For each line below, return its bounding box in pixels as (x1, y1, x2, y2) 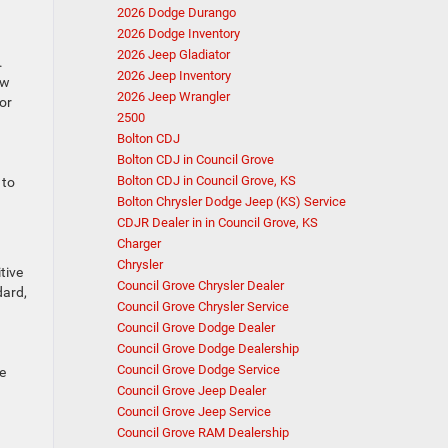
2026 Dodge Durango (117, 5, 236, 20)
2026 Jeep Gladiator (117, 47, 230, 62)
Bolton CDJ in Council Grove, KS (117, 173, 296, 188)
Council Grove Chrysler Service (117, 299, 289, 314)
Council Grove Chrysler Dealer (117, 278, 284, 293)
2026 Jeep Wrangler (117, 89, 230, 104)
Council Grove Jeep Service (117, 404, 271, 419)
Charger (117, 236, 161, 251)
